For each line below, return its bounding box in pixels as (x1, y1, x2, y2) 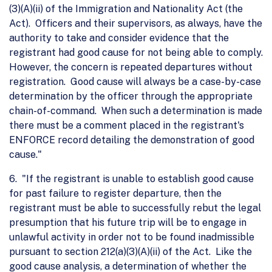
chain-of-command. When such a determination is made (9, 104, 262, 117)
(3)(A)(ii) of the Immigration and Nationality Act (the (9, 2, 243, 15)
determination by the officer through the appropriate (9, 90, 253, 102)
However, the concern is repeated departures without (9, 61, 253, 73)
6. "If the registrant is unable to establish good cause (9, 172, 254, 185)
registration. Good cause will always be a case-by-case (9, 75, 261, 87)
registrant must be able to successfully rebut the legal (9, 202, 261, 214)
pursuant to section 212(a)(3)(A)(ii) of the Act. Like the (9, 245, 252, 257)
